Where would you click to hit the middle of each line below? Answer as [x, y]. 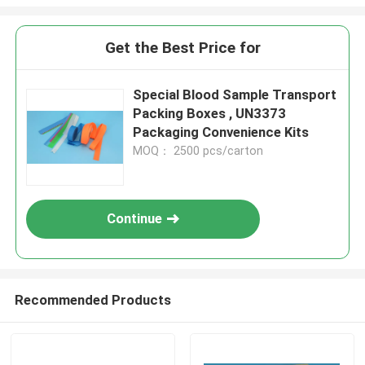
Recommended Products [92, 299]
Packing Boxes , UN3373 [210, 114]
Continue [135, 219]
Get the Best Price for [182, 48]
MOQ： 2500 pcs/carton [198, 151]
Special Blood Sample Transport [235, 95]
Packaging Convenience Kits [221, 132]
